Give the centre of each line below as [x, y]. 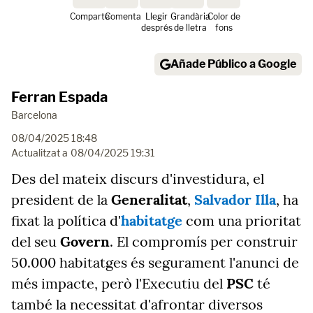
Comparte [89, 16]
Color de [224, 16]
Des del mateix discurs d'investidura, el [138, 179]
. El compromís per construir [204, 241]
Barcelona [34, 115]
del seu [36, 241]
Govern [85, 241]
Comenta [123, 16]
